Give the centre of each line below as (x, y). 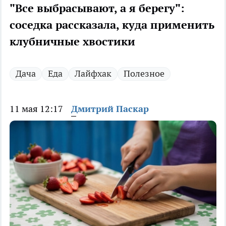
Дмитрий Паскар (110, 109)
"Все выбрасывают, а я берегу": (97, 8)
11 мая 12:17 (36, 109)
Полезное (144, 74)
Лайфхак (93, 74)
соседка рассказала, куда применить (112, 25)
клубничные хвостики (72, 42)
